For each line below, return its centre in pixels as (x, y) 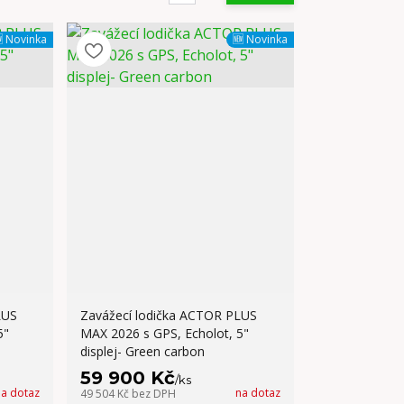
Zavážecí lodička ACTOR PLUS (169, 315)
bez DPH (154, 394)
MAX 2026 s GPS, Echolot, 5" (165, 333)
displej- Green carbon (143, 351)
